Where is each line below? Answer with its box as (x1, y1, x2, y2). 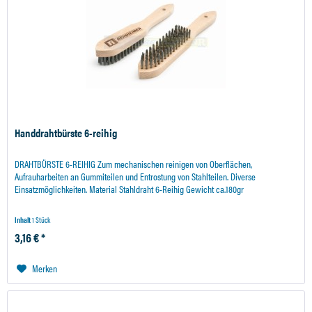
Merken (32, 260, 58, 275)
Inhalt (15, 214, 33, 225)
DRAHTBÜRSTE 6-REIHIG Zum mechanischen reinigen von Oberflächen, (15, 156, 253, 171)
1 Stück (32, 214, 51, 225)
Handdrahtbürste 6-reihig (15, 124, 118, 141)
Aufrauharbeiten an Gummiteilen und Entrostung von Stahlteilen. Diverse (15, 169, 256, 183)
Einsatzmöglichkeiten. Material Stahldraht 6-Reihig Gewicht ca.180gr (15, 181, 244, 196)
